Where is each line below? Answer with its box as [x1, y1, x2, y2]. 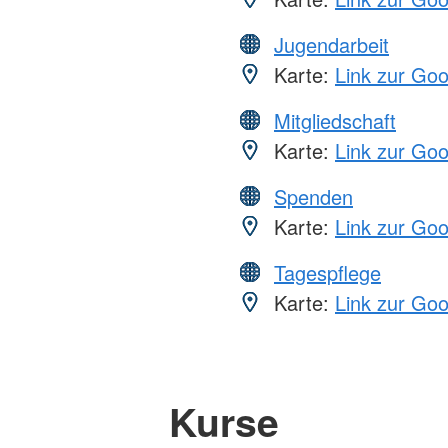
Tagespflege [274, 257, 381, 287]
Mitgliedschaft [274, 105, 396, 135]
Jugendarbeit [274, 29, 389, 59]
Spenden [274, 181, 353, 211]
